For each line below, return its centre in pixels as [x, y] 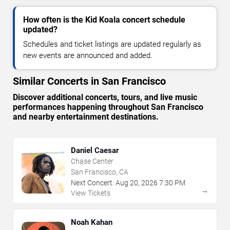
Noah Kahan [92, 223]
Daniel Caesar [95, 151]
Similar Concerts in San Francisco [89, 81]
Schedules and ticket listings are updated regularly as [112, 44]
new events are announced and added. [88, 56]
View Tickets [91, 193]
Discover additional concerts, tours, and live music [105, 98]
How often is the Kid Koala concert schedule [104, 20]
